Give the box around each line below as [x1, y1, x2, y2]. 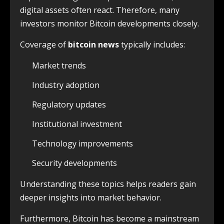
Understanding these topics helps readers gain [20, 178, 196, 190]
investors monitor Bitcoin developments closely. [20, 18, 199, 29]
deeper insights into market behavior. [20, 192, 161, 203]
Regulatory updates [32, 99, 106, 110]
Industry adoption [32, 79, 99, 91]
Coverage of [20, 39, 68, 50]
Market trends [32, 60, 86, 71]
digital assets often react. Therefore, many [20, 4, 179, 16]
